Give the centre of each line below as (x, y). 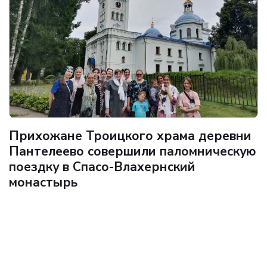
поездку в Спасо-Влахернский (102, 167)
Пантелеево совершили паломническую (133, 151)
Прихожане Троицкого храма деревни (130, 136)
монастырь (43, 182)
